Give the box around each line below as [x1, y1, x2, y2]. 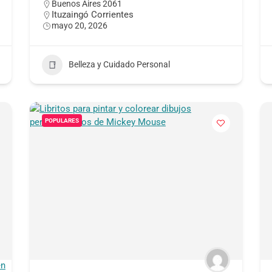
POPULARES [44, 117, 79, 124]
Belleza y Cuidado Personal [68, 59, 170, 70]
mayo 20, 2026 [51, 20, 107, 30]
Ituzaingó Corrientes [51, 8, 134, 20]
